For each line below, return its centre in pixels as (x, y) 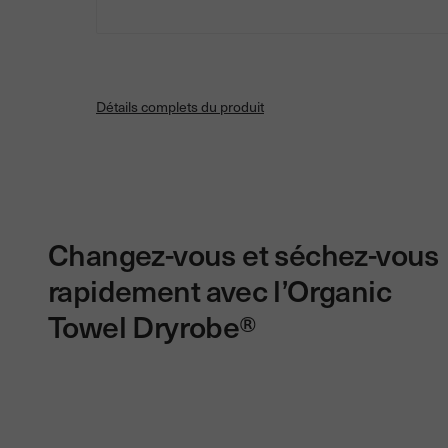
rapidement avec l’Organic (219, 289)
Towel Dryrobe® (152, 325)
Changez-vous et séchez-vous (243, 253)
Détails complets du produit (180, 106)
